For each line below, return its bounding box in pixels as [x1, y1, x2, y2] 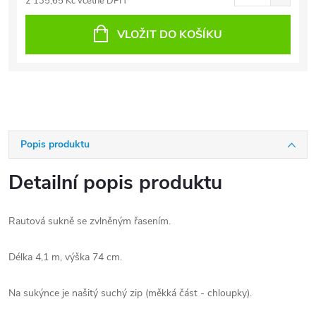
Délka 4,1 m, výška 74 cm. [8, 250, 122, 264]
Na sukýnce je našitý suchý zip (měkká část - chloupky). [8, 286, 252, 300]
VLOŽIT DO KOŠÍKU [117, 27, 222, 42]
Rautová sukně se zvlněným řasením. [8, 214, 171, 228]
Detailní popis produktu [8, 169, 222, 196]
